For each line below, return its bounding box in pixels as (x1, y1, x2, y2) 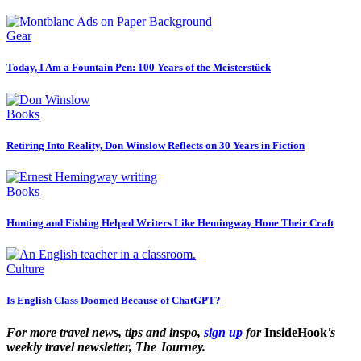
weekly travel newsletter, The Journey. (6, 339, 205, 354)
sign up (204, 325, 243, 339)
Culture (6, 262, 44, 276)
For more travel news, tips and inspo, (6, 325, 204, 339)
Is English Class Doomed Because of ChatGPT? (6, 294, 221, 307)
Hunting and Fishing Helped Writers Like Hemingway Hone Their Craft (6, 217, 334, 230)
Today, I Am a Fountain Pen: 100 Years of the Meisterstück (6, 61, 271, 74)
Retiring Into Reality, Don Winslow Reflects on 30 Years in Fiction (6, 139, 305, 151)
